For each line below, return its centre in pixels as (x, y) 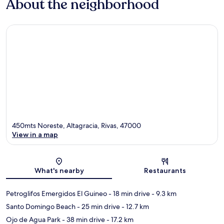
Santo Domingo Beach (41, 207)
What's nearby (59, 171)
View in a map (35, 135)
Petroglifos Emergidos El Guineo (56, 194)
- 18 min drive (128, 194)
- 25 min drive (98, 207)
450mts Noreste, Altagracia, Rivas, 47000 (76, 126)
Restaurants (165, 171)
